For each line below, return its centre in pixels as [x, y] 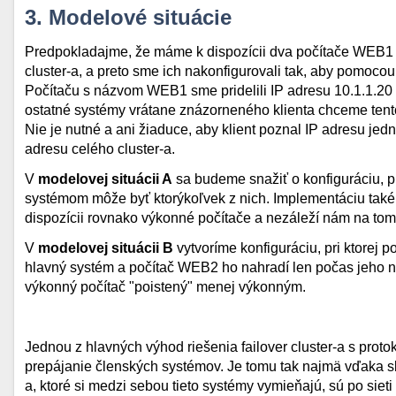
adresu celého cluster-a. [100, 149]
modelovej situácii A [105, 179]
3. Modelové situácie [128, 17]
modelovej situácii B [106, 248]
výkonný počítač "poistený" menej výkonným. [165, 287]
